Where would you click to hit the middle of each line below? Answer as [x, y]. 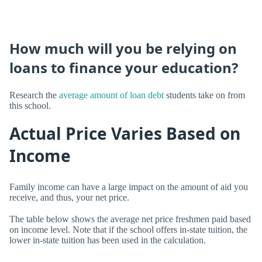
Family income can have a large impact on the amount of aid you [129, 187]
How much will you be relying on [123, 48]
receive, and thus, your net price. [69, 197]
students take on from [204, 95]
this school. [30, 105]
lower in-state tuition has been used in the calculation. [108, 240]
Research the [34, 95]
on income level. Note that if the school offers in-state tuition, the [128, 229]
